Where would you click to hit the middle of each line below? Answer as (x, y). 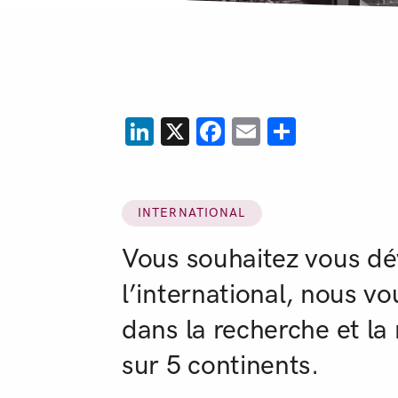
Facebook (287, 131)
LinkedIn (208, 131)
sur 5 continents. (220, 365)
